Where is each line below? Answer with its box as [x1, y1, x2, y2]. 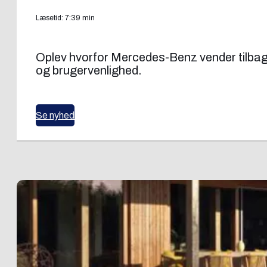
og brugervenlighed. [36, 64, 142, 77]
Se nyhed [36, 110, 74, 121]
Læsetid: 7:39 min [36, 14, 95, 23]
